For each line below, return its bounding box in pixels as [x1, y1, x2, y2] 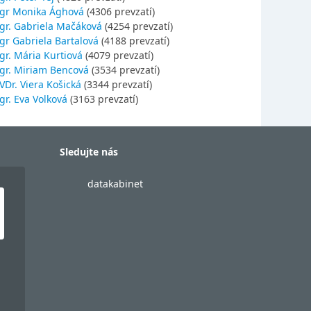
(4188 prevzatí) [99, 34, 169, 47]
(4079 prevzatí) [83, 49, 153, 62]
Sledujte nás [60, 145, 118, 158]
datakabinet [87, 177, 143, 190]
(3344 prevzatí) [81, 78, 152, 91]
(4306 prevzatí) [84, 5, 155, 18]
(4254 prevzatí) [102, 19, 173, 33]
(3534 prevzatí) [89, 63, 160, 76]
